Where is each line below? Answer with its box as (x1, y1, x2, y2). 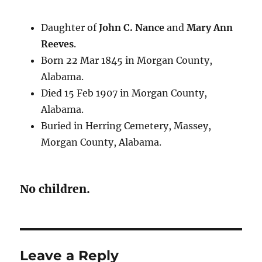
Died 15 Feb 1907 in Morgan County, (40, 87, 207, 99)
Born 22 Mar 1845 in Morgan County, (40, 54, 212, 66)
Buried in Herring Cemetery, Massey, (40, 120, 211, 132)
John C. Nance (98, 22, 164, 33)
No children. (20, 182, 91, 196)
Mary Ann (186, 22, 233, 33)
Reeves (40, 38, 74, 50)
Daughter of (40, 22, 99, 33)
